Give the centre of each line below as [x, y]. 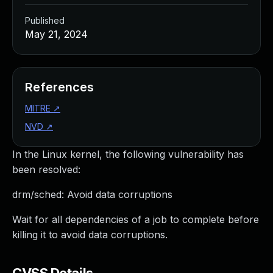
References [59, 87]
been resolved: [46, 169]
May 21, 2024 [56, 34]
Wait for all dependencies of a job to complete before [136, 219]
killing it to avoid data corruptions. [90, 235]
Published [45, 20]
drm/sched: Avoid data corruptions [92, 194]
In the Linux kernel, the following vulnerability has [128, 154]
